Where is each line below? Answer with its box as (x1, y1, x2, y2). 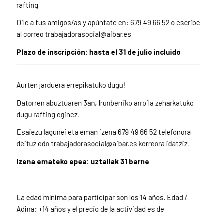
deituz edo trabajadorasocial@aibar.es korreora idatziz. (16, 139, 189, 148)
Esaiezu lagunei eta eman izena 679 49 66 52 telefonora (16, 127, 191, 137)
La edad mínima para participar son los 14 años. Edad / (16, 192, 187, 201)
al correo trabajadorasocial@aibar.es (16, 30, 131, 39)
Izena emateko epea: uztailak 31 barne (16, 157, 149, 166)
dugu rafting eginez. (16, 109, 79, 119)
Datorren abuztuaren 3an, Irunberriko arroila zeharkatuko (16, 98, 194, 107)
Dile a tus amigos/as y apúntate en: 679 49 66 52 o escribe (16, 18, 200, 27)
